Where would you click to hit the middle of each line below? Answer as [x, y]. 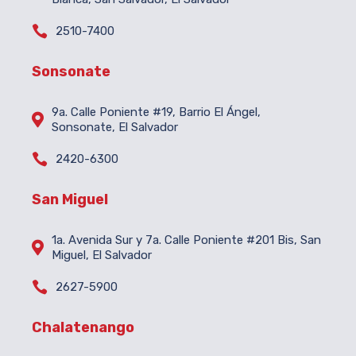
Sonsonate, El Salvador [115, 127]
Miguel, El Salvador [102, 255]
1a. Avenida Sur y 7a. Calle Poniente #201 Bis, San [186, 240]
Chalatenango [83, 327]
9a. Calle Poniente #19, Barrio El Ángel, [156, 112]
